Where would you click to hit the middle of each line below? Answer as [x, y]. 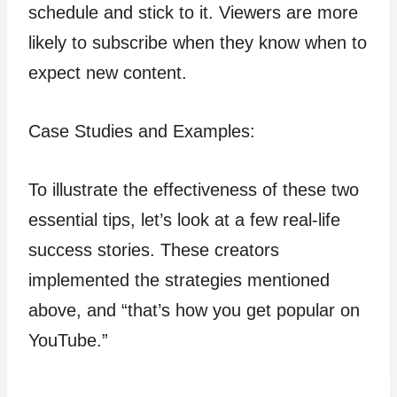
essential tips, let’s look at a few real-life [184, 220]
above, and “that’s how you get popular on [194, 310]
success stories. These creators [154, 250]
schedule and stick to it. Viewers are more [193, 12]
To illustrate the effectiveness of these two [194, 190]
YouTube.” [68, 340]
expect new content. [108, 73]
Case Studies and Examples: [142, 131]
